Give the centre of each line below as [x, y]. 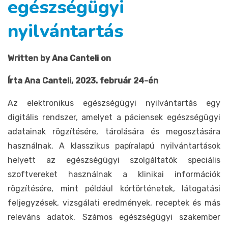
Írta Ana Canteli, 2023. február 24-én [83, 80]
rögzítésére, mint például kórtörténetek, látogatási [114, 188]
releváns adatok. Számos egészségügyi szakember [114, 217]
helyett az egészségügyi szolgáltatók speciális [114, 160]
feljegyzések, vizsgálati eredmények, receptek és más [114, 203]
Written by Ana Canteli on [60, 58]
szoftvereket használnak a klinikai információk [114, 174]
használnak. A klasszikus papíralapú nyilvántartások [114, 146]
